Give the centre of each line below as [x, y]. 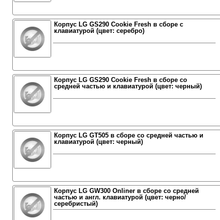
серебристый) [76, 204]
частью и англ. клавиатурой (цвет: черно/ [120, 197]
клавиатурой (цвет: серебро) [99, 31]
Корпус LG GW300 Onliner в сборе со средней [126, 191]
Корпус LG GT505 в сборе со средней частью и [128, 135]
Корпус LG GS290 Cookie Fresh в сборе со [120, 80]
